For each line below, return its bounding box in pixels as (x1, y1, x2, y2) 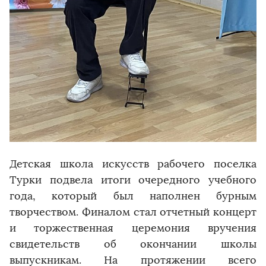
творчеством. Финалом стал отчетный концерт (9, 205, 256, 218)
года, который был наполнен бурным (9, 189, 256, 202)
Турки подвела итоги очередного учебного (9, 173, 256, 186)
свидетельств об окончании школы (9, 237, 256, 251)
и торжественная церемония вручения (9, 221, 256, 235)
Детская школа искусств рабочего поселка (9, 157, 256, 170)
